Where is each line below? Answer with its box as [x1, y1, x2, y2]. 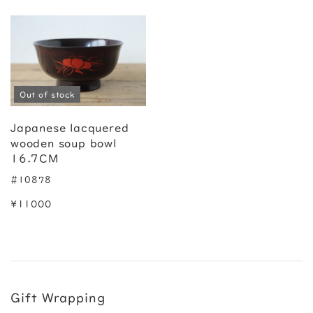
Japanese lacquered [10, 122, 129, 133]
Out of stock [20, 89, 75, 99]
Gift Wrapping [10, 291, 105, 304]
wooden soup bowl [10, 137, 117, 149]
